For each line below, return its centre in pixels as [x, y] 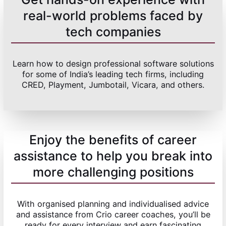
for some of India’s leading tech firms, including [113, 74]
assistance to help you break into [113, 156]
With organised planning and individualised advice [113, 204]
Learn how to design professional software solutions [113, 64]
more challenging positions [113, 172]
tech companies [113, 32]
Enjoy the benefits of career [113, 140]
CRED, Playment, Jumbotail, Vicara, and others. [113, 85]
